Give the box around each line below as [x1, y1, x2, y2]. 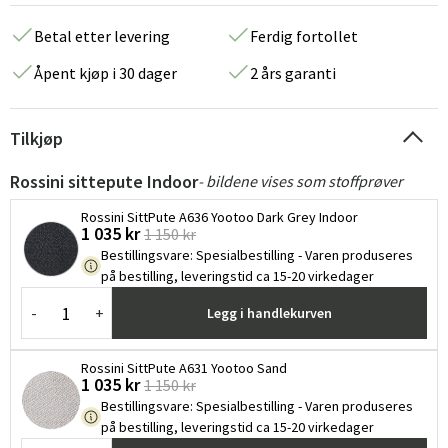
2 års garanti [250, 63, 336, 83]
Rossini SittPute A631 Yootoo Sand [81, 359, 287, 377]
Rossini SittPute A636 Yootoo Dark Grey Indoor [81, 208, 358, 226]
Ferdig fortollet [250, 26, 358, 46]
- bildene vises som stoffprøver [198, 171, 403, 191]
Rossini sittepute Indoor [10, 170, 198, 193]
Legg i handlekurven [207, 304, 333, 322]
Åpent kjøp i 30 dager [34, 63, 177, 83]
